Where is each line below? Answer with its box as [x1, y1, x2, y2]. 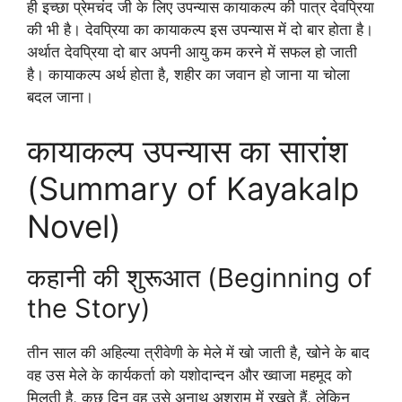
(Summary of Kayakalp [27, 169, 359, 207]
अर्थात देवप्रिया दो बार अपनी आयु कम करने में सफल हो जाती [27, 43, 357, 61]
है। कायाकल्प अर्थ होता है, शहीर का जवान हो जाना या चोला [27, 66, 350, 83]
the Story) [27, 292, 151, 324]
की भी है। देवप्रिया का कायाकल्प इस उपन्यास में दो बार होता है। [27, 21, 373, 39]
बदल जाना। [27, 88, 93, 106]
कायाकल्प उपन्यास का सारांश [27, 131, 348, 170]
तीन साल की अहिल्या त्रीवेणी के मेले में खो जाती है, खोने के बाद [27, 343, 370, 362]
